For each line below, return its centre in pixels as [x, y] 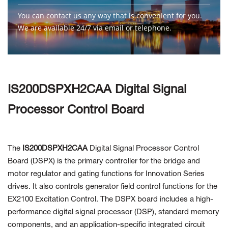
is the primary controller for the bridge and [127, 162]
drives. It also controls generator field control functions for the [112, 187]
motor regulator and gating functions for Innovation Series [106, 174]
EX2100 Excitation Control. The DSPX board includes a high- [110, 200]
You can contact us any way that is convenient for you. [110, 16]
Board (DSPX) [31, 162]
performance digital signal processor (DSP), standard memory [113, 212]
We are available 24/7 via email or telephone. [95, 28]
